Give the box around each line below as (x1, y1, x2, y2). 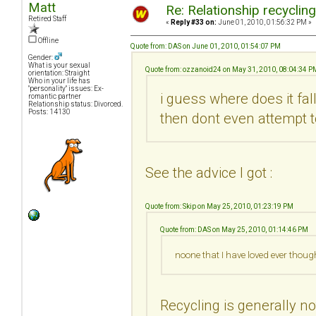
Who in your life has (28, 77, 90, 85)
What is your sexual (28, 61, 90, 70)
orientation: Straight (28, 69, 90, 78)
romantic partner (28, 92, 81, 101)
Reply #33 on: (171, 18, 217, 27)
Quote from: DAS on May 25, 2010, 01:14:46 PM (160, 225, 308, 233)
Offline (37, 37, 59, 45)
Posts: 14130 (28, 108, 71, 116)
